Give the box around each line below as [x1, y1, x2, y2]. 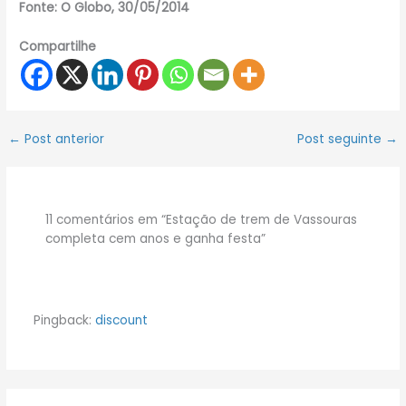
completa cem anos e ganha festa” [45, 230, 266, 248]
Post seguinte [296, 130, 385, 148]
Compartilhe [19, 37, 97, 55]
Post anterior [21, 130, 105, 148]
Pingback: [33, 311, 95, 329]
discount [94, 311, 148, 329]
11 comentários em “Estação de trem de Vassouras [45, 211, 358, 229]
